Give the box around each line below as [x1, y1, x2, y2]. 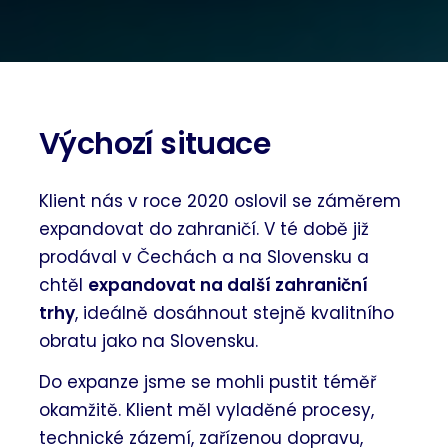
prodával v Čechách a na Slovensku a [39, 245, 370, 270]
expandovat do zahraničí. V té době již [39, 217, 370, 242]
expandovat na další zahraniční [88, 273, 369, 298]
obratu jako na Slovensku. [39, 329, 259, 354]
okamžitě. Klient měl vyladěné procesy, [39, 398, 375, 423]
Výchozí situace [39, 123, 271, 166]
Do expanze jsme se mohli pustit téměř [39, 370, 377, 395]
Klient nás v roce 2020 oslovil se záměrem [39, 189, 402, 214]
